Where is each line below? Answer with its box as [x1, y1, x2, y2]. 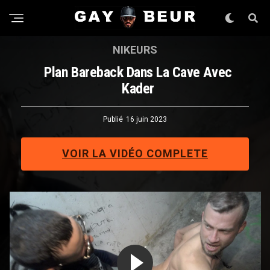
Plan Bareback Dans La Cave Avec [44, 64, 232, 81]
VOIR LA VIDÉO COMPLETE [62, 147, 208, 160]
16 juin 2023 [126, 115, 167, 124]
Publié [103, 115, 123, 124]
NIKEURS [113, 43, 157, 56]
